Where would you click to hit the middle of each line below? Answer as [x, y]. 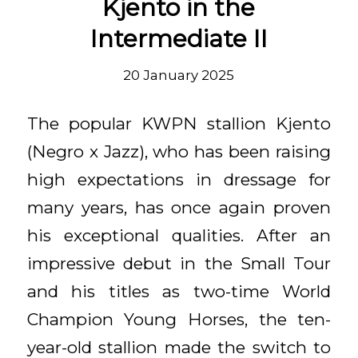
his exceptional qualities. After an [179, 236]
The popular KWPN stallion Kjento [179, 124]
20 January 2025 [179, 75]
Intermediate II [179, 38]
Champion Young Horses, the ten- [179, 320]
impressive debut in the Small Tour [179, 264]
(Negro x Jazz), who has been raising [179, 152]
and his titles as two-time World [179, 292]
